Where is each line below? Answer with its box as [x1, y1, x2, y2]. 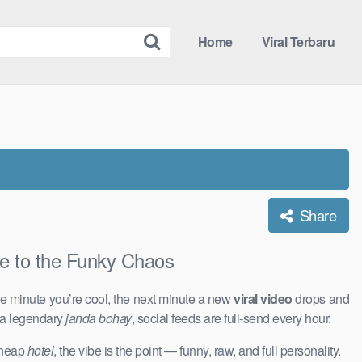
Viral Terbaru [261, 32, 335, 51]
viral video [234, 289, 293, 309]
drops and [292, 289, 350, 309]
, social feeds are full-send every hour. [131, 309, 331, 328]
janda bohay [65, 309, 132, 328]
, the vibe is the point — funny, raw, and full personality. [53, 341, 341, 360]
